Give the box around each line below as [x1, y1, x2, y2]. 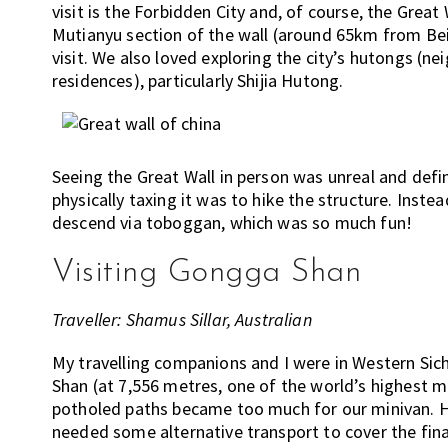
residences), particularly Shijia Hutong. [52, 69, 344, 93]
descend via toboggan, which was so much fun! [52, 211, 413, 235]
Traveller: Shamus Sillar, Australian [52, 308, 312, 332]
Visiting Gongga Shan [52, 257, 361, 290]
